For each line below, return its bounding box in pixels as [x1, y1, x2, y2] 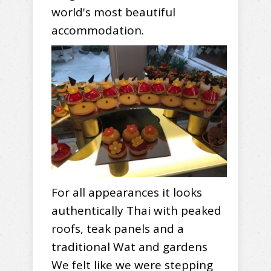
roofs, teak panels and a [51, 221, 184, 237]
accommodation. [51, 22, 144, 39]
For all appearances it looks [51, 184, 202, 201]
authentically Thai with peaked [51, 203, 221, 219]
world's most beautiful [51, 4, 175, 21]
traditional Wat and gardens [51, 239, 207, 255]
